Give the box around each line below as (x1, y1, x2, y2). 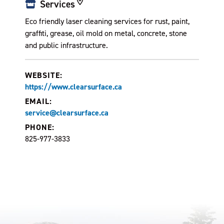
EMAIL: (25, 96, 52, 106)
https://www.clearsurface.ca (25, 81, 122, 92)
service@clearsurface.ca (25, 107, 108, 118)
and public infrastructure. (25, 40, 108, 50)
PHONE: (25, 122, 54, 132)
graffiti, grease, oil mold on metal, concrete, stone (25, 28, 187, 38)
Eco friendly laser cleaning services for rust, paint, (25, 16, 189, 26)
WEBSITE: (25, 70, 62, 80)
